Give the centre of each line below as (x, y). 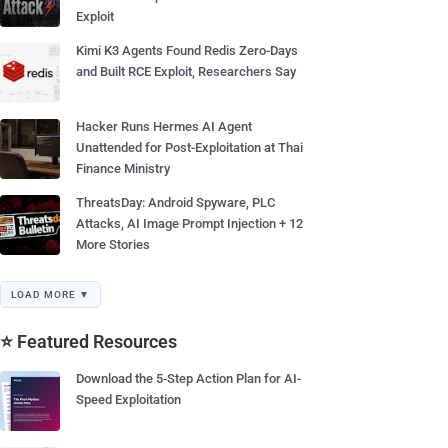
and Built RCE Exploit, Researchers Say (186, 71)
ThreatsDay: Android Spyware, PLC (175, 202)
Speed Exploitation (128, 399)
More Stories (113, 244)
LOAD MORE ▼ (50, 294)
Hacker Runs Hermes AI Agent (164, 126)
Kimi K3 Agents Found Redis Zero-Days (187, 50)
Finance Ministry (123, 168)
